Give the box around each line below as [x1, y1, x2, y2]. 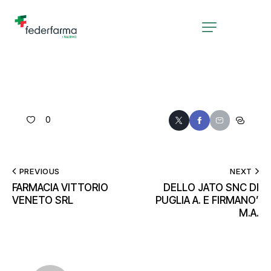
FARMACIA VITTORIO [12, 181, 108, 194]
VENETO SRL [12, 194, 73, 206]
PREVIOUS [19, 166, 60, 176]
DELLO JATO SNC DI [163, 181, 259, 194]
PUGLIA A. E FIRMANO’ [155, 194, 259, 206]
